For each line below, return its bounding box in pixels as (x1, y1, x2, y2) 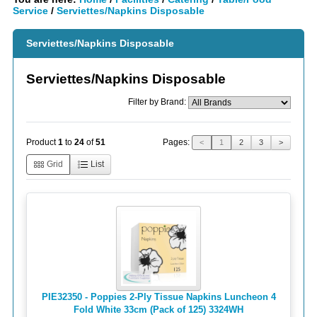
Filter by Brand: (128, 97, 188, 107)
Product (26, 137, 58, 148)
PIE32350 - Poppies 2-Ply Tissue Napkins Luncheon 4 (41, 291, 276, 302)
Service (13, 5, 48, 16)
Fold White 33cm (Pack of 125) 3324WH (74, 304, 243, 315)
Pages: (163, 137, 192, 147)
